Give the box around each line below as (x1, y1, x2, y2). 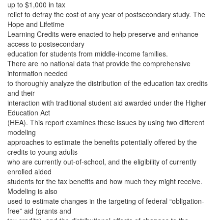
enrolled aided (7, 166, 52, 176)
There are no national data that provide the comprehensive (7, 58, 191, 68)
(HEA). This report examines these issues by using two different (7, 117, 204, 127)
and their (7, 88, 35, 98)
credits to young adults (7, 147, 78, 157)
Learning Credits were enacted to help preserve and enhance (7, 29, 198, 39)
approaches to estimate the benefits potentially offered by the (7, 137, 197, 147)
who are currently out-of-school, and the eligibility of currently (7, 157, 196, 166)
